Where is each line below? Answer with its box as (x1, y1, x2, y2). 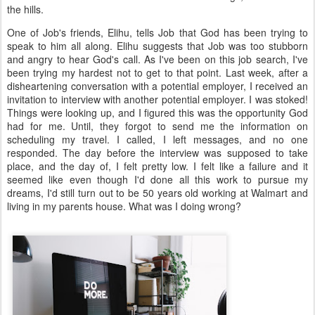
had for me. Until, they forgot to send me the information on (7, 119, 308, 134)
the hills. (7, 2, 44, 17)
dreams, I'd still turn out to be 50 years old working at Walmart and (7, 186, 308, 200)
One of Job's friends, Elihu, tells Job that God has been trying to (7, 25, 308, 40)
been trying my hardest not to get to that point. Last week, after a (7, 65, 308, 80)
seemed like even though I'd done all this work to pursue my (7, 172, 308, 187)
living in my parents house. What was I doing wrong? (7, 199, 241, 214)
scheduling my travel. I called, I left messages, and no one (7, 132, 308, 147)
